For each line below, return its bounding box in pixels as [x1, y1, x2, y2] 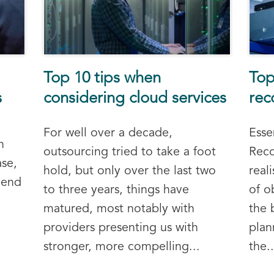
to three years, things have [43, 184, 189, 197]
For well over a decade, [43, 127, 172, 140]
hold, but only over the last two [43, 165, 216, 178]
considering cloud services [43, 91, 226, 107]
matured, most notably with [43, 203, 194, 216]
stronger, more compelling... [43, 241, 200, 254]
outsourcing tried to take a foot [43, 146, 216, 159]
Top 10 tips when [43, 71, 161, 87]
